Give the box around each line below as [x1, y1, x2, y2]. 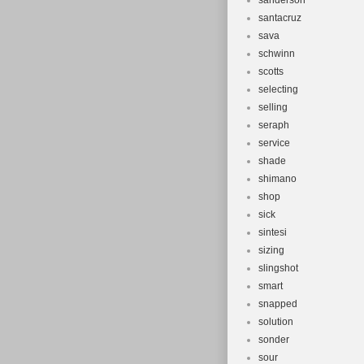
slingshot [258, 262, 298, 274]
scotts [258, 66, 284, 77]
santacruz [258, 12, 301, 24]
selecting [258, 84, 298, 95]
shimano [258, 173, 297, 184]
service [258, 137, 290, 149]
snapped [258, 298, 297, 310]
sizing [258, 245, 284, 256]
